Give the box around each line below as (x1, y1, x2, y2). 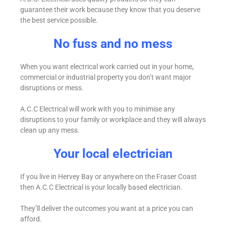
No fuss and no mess (53, 36, 173, 51)
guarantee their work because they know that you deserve (20, 6, 200, 14)
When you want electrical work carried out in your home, (20, 63, 194, 71)
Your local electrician (53, 146, 173, 161)
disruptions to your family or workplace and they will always (20, 116, 206, 124)
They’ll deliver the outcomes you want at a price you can (20, 204, 193, 213)
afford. (20, 215, 42, 223)
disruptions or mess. (20, 84, 84, 92)
